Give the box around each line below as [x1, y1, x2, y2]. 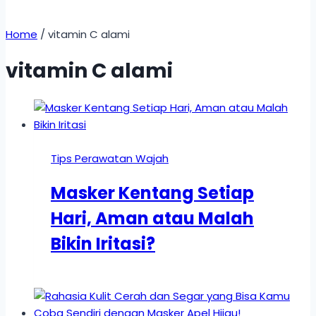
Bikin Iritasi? [51, 232, 155, 256]
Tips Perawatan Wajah [51, 150, 169, 166]
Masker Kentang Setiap [51, 181, 254, 205]
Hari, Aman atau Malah [51, 207, 254, 231]
